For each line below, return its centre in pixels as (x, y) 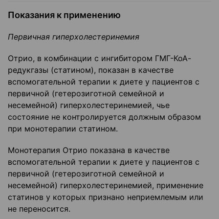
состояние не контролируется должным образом (104, 117)
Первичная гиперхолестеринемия (74, 37)
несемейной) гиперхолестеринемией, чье (89, 105)
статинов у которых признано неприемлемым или (106, 197)
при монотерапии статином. (63, 129)
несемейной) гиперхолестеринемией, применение (106, 186)
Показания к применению (64, 15)
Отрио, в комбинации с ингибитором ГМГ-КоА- (99, 58)
